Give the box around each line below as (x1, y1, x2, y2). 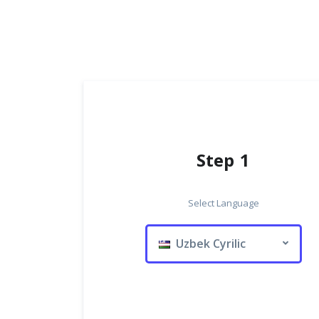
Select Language (187, 197, 259, 209)
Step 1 (197, 145, 251, 177)
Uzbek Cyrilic (169, 236, 246, 251)
